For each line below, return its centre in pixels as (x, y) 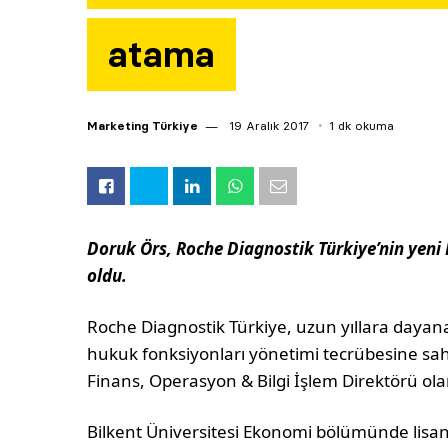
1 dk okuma (361, 125)
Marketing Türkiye (142, 125)
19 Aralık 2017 (267, 125)
